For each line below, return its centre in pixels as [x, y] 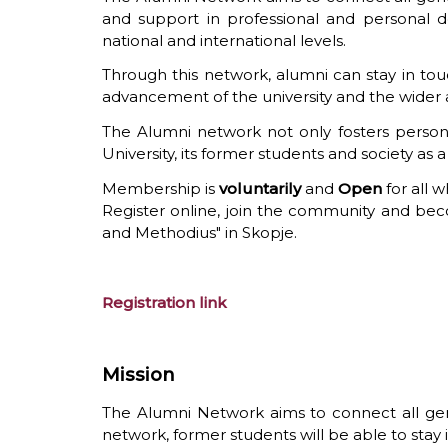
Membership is [160, 189]
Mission [138, 375]
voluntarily [260, 189]
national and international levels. [224, 40]
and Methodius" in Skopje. [199, 233]
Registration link [164, 302]
